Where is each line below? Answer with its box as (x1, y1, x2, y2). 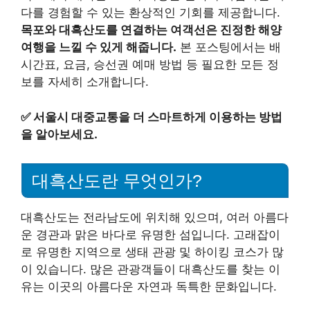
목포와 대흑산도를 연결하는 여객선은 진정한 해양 (21, 23, 282, 37)
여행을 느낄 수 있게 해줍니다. (21, 40, 176, 54)
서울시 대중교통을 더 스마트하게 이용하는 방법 (33, 109, 282, 124)
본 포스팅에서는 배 (176, 40, 281, 54)
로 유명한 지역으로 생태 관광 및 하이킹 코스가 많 (21, 245, 284, 259)
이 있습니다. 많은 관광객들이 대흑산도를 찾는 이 (21, 262, 280, 277)
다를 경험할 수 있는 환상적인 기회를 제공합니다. (21, 6, 280, 19)
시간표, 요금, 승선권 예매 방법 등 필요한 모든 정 (21, 57, 279, 71)
